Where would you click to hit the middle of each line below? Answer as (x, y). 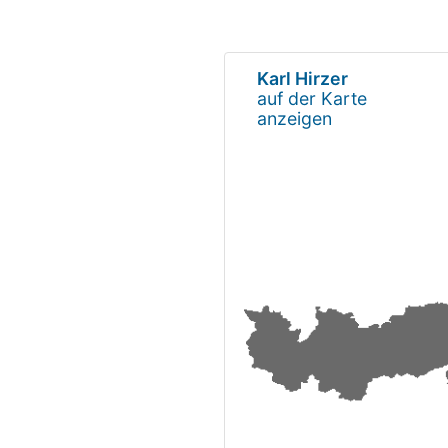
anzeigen (294, 118)
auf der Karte (312, 98)
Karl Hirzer (302, 78)
